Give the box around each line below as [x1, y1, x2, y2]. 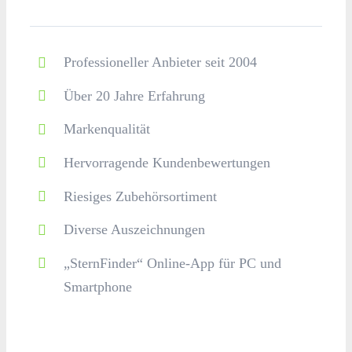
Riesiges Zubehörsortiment [64, 188, 218, 204]
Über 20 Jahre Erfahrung [64, 87, 206, 104]
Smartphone [64, 278, 133, 295]
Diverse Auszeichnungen [64, 222, 206, 238]
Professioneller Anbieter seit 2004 [64, 54, 258, 71]
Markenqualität [64, 121, 151, 137]
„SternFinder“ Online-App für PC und [64, 255, 282, 271]
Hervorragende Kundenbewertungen [64, 155, 271, 171]
